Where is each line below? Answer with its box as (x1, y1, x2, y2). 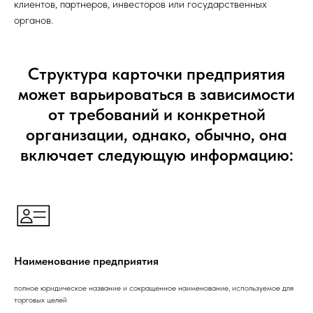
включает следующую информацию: (20, 145, 293, 165)
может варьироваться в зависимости (18, 84, 295, 104)
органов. (14, 13, 53, 27)
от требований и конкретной (48, 104, 265, 124)
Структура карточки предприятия (28, 64, 285, 84)
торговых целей (14, 295, 67, 305)
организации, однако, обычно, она (26, 124, 287, 145)
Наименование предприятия (14, 254, 159, 268)
